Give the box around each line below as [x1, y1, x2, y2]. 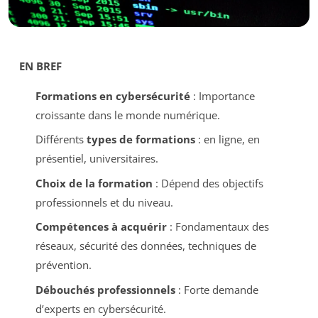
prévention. [35, 258, 92, 273]
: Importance [190, 88, 255, 103]
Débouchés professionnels [35, 282, 175, 297]
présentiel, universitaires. [35, 151, 158, 166]
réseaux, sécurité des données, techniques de [35, 238, 256, 253]
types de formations [86, 132, 195, 147]
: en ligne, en [194, 132, 260, 147]
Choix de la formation [35, 175, 153, 190]
